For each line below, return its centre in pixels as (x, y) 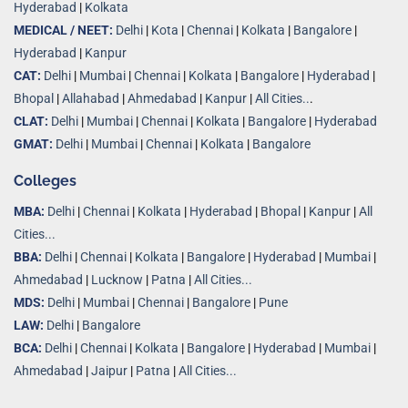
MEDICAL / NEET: (63, 31)
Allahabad (91, 99)
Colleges (45, 180)
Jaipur (109, 371)
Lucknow (117, 280)
